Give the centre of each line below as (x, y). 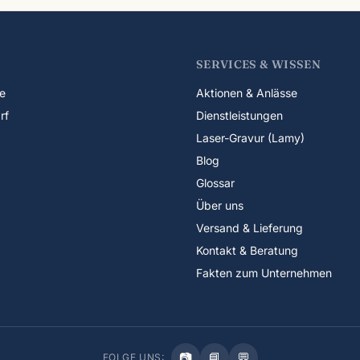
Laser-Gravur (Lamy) (250, 138)
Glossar (215, 183)
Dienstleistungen (239, 115)
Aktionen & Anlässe (247, 93)
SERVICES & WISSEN (258, 64)
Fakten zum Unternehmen (264, 273)
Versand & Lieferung (250, 228)
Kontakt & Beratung (247, 250)
